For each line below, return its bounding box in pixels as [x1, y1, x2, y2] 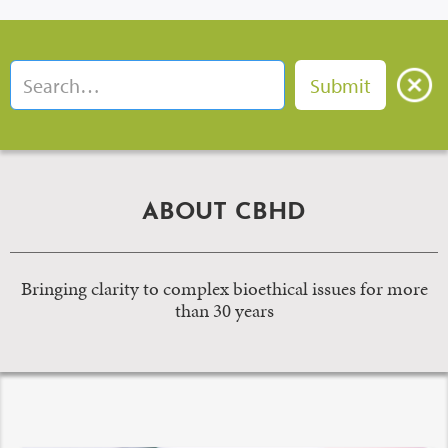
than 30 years [174, 297, 274, 324]
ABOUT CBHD [142, 201, 306, 225]
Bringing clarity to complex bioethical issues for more [20, 275, 428, 302]
